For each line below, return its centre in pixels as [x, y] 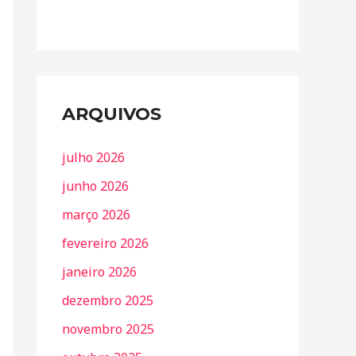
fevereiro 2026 [105, 243]
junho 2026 [95, 186]
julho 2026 [93, 157]
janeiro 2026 [99, 272]
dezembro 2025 [108, 300]
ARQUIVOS [112, 114]
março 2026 [96, 215]
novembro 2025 [108, 329]
